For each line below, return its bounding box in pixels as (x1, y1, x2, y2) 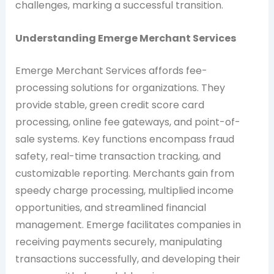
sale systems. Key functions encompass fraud (15, 132, 234, 147)
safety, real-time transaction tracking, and (15, 149, 221, 164)
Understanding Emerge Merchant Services (15, 31, 236, 45)
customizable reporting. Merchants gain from (15, 166, 234, 181)
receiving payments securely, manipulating (15, 235, 222, 250)
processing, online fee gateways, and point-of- (15, 115, 240, 130)
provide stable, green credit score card (15, 98, 204, 113)
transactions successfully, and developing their (15, 252, 240, 267)
